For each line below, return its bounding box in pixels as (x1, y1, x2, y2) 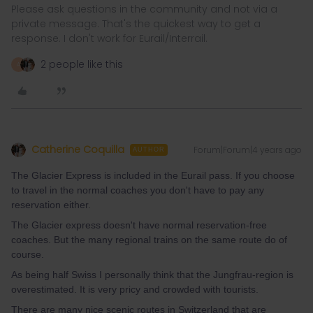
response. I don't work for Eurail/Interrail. (11, 31, 208, 45)
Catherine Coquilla (31, 143, 124, 156)
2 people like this (41, 57, 123, 71)
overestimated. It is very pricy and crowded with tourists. (11, 284, 261, 295)
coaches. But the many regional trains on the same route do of (11, 234, 287, 245)
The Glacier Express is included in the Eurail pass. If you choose (11, 170, 295, 181)
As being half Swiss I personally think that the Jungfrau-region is (11, 269, 293, 280)
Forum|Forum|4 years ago (194, 144, 302, 156)
